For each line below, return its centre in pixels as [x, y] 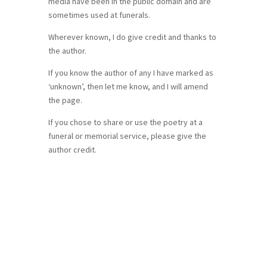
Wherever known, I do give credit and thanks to [132, 37]
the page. [65, 100]
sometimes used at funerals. [99, 15]
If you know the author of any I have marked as [131, 72]
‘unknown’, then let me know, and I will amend [128, 86]
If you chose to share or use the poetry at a [125, 122]
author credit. [72, 149]
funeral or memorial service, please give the [127, 136]
